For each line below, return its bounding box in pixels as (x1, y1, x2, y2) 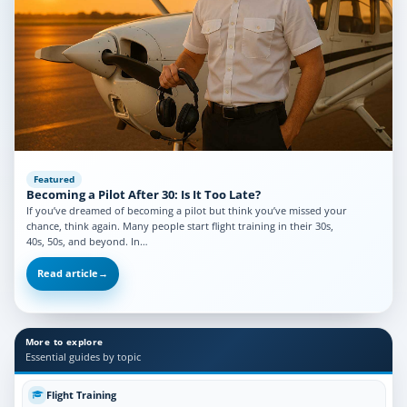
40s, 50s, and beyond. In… (25, 234, 148, 249)
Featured (33, 174, 74, 186)
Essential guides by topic (25, 350, 141, 363)
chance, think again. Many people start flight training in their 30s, (25, 219, 333, 233)
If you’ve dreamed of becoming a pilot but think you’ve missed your (25, 203, 347, 218)
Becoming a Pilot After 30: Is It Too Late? (25, 187, 261, 203)
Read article (36, 267, 98, 281)
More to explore (25, 335, 104, 348)
